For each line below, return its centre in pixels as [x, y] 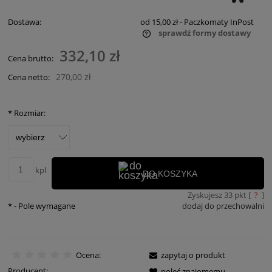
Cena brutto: [31, 59]
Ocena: [88, 255]
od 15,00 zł [159, 22]
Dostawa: [25, 22]
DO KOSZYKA [170, 173]
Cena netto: [29, 77]
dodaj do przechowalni [223, 206]
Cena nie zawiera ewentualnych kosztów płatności [110, 45]
